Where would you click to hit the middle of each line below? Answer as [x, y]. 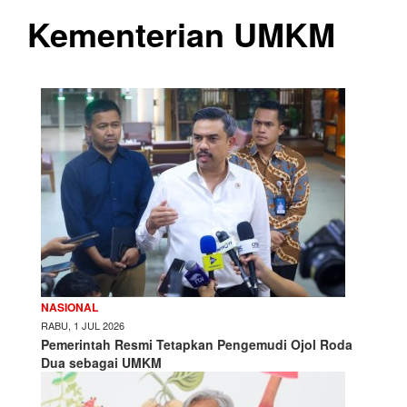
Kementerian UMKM [181, 33]
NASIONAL [69, 307]
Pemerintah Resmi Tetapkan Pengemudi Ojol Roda [197, 344]
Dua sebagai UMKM [101, 362]
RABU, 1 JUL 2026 [83, 325]
